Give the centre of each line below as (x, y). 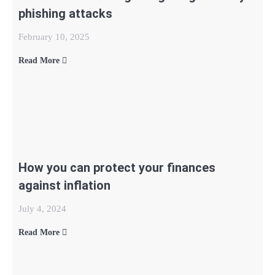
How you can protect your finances (117, 168)
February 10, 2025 (54, 37)
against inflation (64, 185)
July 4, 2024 (42, 209)
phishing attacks (65, 14)
